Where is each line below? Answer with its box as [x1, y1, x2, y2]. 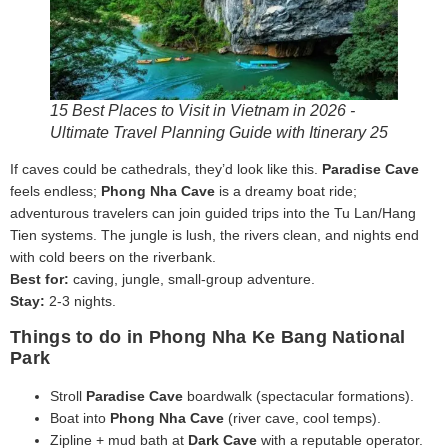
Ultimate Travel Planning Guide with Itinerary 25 [50, 124, 388, 142]
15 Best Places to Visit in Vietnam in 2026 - [50, 102, 355, 120]
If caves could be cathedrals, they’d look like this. [10, 161, 322, 178]
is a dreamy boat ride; [215, 183, 357, 200]
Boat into [50, 409, 110, 426]
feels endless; [10, 183, 101, 200]
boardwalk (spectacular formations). [183, 387, 414, 404]
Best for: [10, 271, 69, 288]
